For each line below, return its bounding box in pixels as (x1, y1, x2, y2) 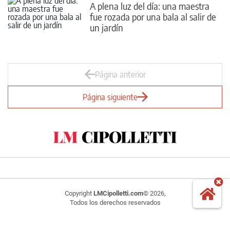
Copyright (64, 189, 93, 197)
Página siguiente (82, 92, 138, 102)
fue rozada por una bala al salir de (90, 10, 216, 23)
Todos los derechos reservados (69, 198, 161, 206)
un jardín (90, 21, 123, 33)
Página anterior (94, 69, 146, 80)
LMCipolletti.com (93, 189, 143, 197)
